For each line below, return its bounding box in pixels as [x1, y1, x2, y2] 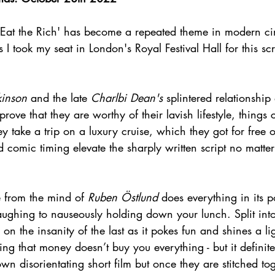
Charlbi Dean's [91, 90, 163, 106]
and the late [27, 90, 91, 106]
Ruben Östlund [88, 190, 158, 205]
